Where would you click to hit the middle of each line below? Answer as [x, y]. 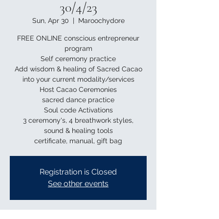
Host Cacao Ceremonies [78, 89]
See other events [78, 184]
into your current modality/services [78, 79]
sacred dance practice [78, 100]
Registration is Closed [78, 172]
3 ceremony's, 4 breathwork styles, [78, 120]
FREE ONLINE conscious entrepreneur [78, 38]
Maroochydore [101, 21]
